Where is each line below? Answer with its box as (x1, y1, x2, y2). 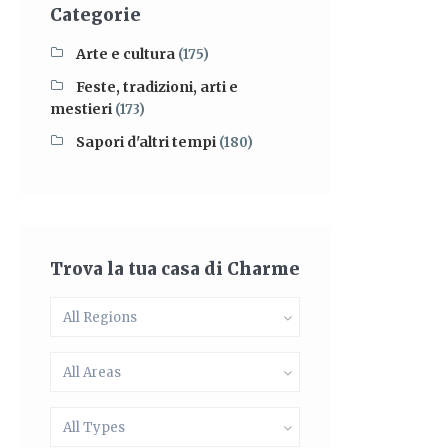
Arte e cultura (76, 45, 175, 63)
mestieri (50, 100, 112, 118)
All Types (63, 419, 125, 436)
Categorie (50, 4, 141, 26)
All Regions (63, 309, 137, 326)
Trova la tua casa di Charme (50, 258, 300, 280)
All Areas (63, 364, 121, 381)
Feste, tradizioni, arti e (76, 78, 238, 96)
